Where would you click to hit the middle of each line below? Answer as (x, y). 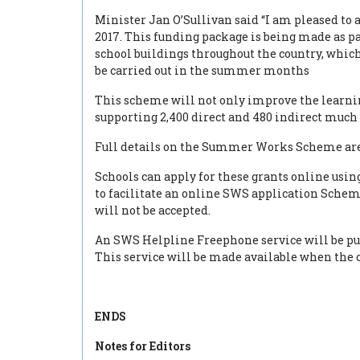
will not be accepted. (153, 210)
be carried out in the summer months (202, 70)
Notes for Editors (143, 346)
